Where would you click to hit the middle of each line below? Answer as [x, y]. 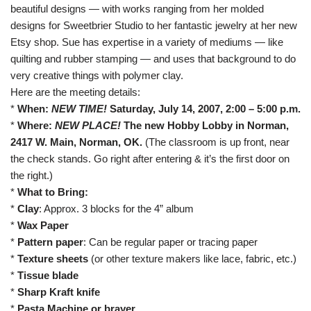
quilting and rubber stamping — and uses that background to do [153, 59]
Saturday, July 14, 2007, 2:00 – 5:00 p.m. [204, 109]
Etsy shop [33, 42]
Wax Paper [43, 225]
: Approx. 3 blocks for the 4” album [116, 209]
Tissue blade [48, 275]
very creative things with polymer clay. [97, 75]
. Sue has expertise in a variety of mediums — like [170, 42]
